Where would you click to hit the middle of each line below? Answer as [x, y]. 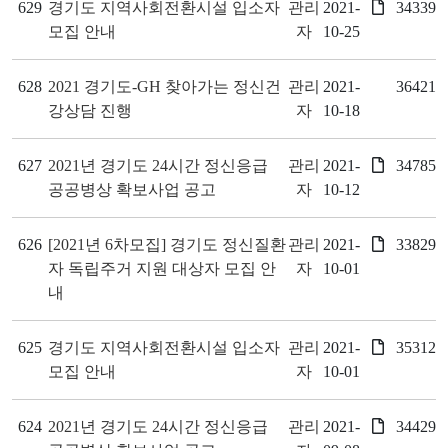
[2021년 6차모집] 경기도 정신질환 [167, 244]
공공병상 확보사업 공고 [132, 189]
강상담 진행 [90, 110]
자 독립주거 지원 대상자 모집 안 [162, 268]
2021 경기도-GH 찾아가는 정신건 [164, 86]
